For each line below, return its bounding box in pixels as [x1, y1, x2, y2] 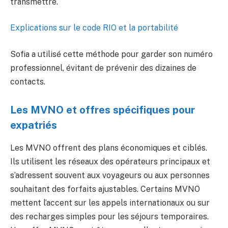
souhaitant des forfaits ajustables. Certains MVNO [10, 184, 200, 194]
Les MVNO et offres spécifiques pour [10, 104, 195, 117]
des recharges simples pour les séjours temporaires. [10, 211, 209, 221]
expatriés [10, 119, 57, 132]
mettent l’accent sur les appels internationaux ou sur [10, 197, 210, 208]
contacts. [10, 76, 45, 87]
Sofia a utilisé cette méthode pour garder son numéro [10, 49, 213, 59]
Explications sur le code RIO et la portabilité [10, 23, 178, 33]
